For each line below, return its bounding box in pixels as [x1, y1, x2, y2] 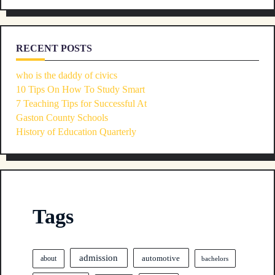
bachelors [201, 255, 229, 262]
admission [79, 252, 118, 263]
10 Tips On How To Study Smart [16, 83, 145, 95]
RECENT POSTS [16, 42, 92, 53]
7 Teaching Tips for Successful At [16, 98, 147, 109]
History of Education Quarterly [16, 126, 136, 137]
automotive [142, 253, 180, 263]
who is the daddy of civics [16, 69, 117, 80]
